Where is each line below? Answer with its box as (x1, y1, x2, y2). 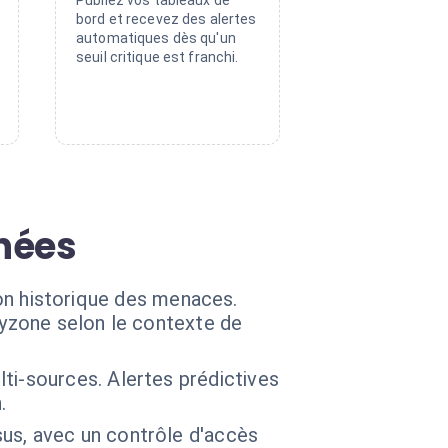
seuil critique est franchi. (76, 49, 239, 65)
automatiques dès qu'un (76, 30, 236, 46)
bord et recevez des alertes (76, 11, 257, 27)
